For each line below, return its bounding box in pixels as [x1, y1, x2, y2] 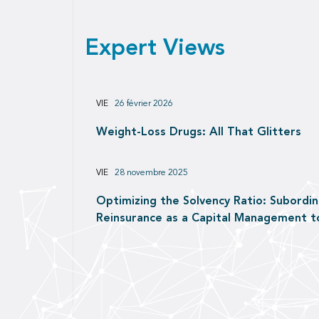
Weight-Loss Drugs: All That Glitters [96, 126, 301, 138]
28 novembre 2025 [115, 168, 188, 177]
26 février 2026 [115, 99, 173, 108]
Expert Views [85, 37, 225, 61]
